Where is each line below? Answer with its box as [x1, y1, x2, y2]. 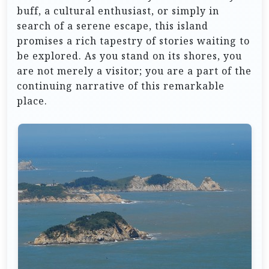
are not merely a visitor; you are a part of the [17, 64, 252, 77]
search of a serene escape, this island [17, 19, 208, 32]
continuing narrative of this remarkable [17, 79, 225, 92]
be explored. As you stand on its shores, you [17, 49, 242, 62]
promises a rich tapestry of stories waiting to [17, 34, 250, 47]
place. [17, 94, 47, 107]
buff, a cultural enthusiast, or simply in [17, 4, 219, 17]
